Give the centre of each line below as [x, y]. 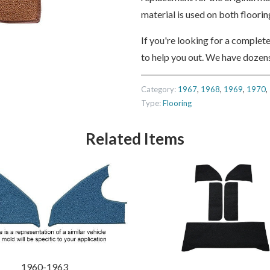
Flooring [177, 103]
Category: [159, 89]
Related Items [135, 139]
